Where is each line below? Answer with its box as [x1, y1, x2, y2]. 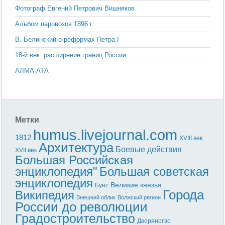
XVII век [15, 147, 37, 154]
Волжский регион [118, 194, 161, 201]
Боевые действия [116, 145, 182, 154]
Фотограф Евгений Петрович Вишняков [15, 4, 135, 12]
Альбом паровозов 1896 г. [15, 20, 94, 28]
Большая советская [99, 165, 209, 179]
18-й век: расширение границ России [15, 51, 127, 59]
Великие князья [110, 181, 162, 189]
